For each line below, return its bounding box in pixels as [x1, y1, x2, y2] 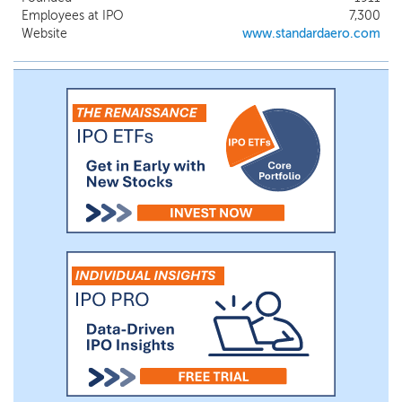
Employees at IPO [22, 8, 124, 23]
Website [22, 26, 67, 41]
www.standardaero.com [242, 26, 380, 41]
